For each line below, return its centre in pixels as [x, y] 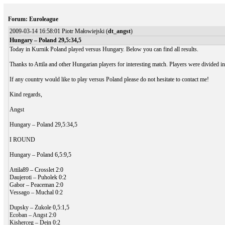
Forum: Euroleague [33, 19]
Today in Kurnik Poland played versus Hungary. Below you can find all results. [104, 49]
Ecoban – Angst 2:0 [33, 215]
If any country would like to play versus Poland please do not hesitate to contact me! [109, 79]
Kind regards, [26, 94]
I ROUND [22, 139]
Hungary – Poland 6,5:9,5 [40, 154]
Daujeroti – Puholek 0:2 [38, 177]
